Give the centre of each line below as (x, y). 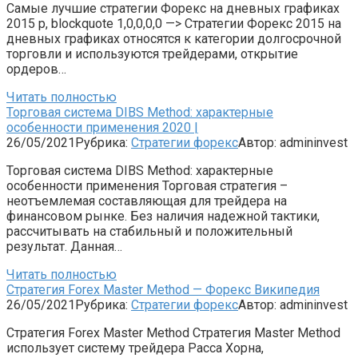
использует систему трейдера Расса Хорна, (135, 348)
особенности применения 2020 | (102, 127)
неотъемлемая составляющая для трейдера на (147, 201)
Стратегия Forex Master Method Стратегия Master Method (173, 332)
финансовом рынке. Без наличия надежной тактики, (163, 216)
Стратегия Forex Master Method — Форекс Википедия (163, 289)
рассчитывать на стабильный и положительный (149, 231)
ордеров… (36, 69)
